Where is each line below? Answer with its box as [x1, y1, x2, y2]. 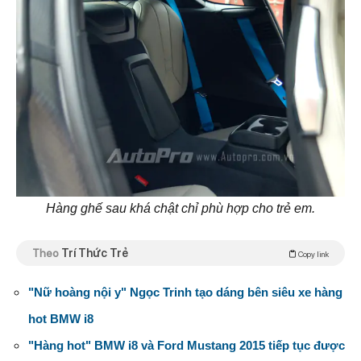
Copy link [297, 248, 329, 259]
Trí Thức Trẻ [61, 246, 128, 259]
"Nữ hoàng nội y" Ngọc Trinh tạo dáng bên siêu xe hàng [28, 284, 342, 299]
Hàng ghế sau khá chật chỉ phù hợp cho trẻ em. [46, 201, 315, 215]
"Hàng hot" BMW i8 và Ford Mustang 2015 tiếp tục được [28, 338, 345, 352]
